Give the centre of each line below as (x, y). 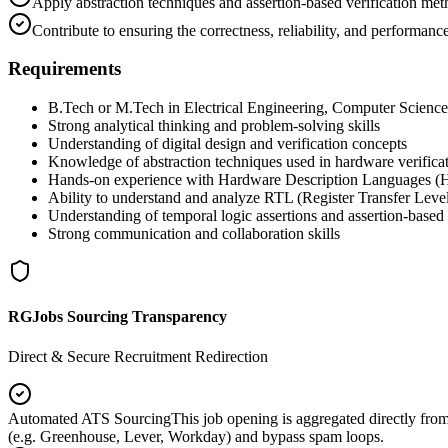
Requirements (64, 69)
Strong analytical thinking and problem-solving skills (214, 125)
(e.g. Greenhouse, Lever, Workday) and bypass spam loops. (196, 436)
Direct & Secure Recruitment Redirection (138, 356)
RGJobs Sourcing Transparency (117, 317)
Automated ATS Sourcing (89, 418)
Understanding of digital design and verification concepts (227, 143)
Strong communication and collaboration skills (194, 233)
